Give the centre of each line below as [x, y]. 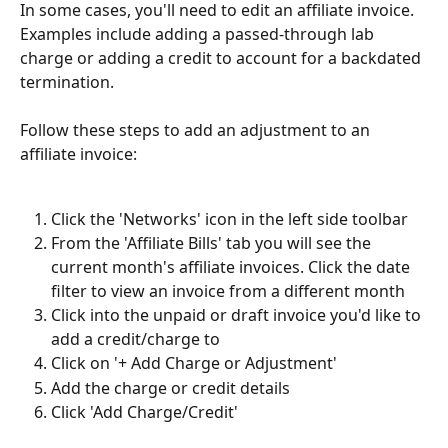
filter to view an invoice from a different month [228, 291]
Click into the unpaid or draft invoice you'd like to [238, 315]
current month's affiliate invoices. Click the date [232, 267]
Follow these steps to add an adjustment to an [197, 130]
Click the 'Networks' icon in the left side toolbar [229, 218]
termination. [69, 82]
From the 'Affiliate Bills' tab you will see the [213, 243]
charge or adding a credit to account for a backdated [222, 58]
